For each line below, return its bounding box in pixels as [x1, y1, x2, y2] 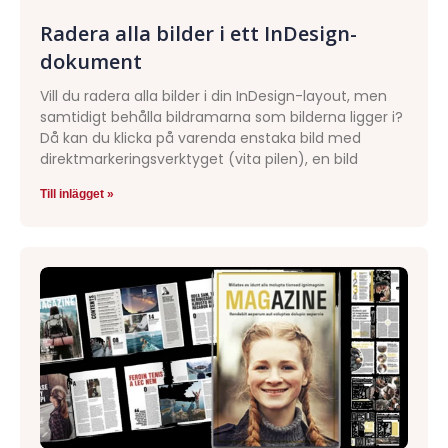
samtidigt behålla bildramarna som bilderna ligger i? [40, 106, 403, 127]
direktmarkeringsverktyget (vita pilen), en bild [40, 148, 358, 169]
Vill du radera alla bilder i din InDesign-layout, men [40, 85, 387, 106]
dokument [40, 47, 142, 75]
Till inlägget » [40, 186, 114, 201]
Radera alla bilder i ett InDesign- [40, 19, 357, 47]
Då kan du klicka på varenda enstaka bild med [40, 127, 361, 148]
